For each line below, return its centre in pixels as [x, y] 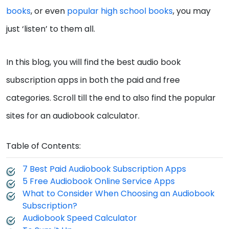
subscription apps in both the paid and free [93, 80]
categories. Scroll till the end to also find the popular [111, 98]
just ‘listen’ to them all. [52, 29]
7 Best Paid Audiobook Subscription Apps [104, 169]
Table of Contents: [43, 146]
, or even [49, 11]
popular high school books [120, 11]
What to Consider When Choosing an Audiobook [119, 194]
